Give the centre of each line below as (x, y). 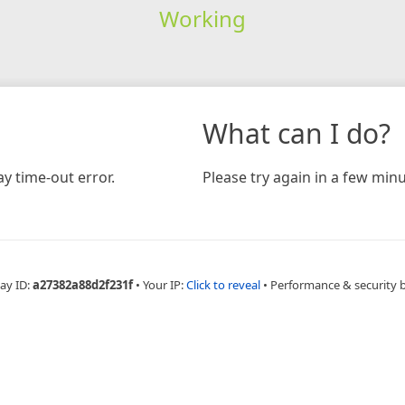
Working (202, 18)
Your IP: (164, 284)
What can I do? (297, 133)
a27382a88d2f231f (82, 284)
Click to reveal (223, 284)
